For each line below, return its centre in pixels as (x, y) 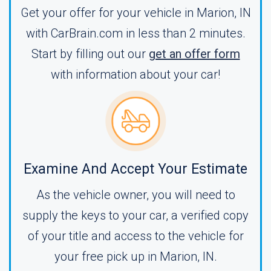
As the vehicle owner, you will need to (135, 195)
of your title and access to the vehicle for (135, 236)
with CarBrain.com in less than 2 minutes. (135, 33)
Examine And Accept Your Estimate (135, 169)
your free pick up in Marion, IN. (135, 256)
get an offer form (194, 54)
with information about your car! (135, 74)
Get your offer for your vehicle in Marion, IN (135, 13)
